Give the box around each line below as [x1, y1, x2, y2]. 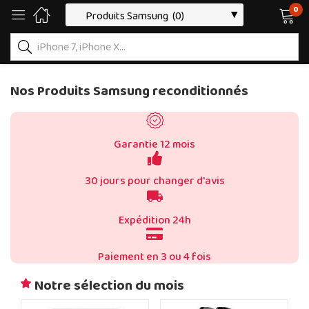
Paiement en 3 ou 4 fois [98, 248, 211, 266]
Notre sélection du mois [34, 275, 184, 297]
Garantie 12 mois [114, 136, 195, 153]
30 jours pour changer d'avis [84, 172, 225, 190]
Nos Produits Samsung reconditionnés [10, 80, 248, 102]
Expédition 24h [118, 212, 191, 229]
